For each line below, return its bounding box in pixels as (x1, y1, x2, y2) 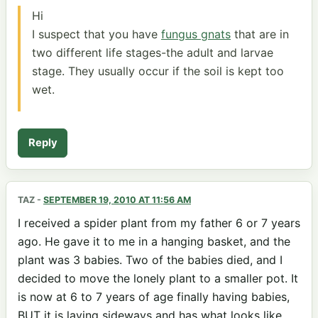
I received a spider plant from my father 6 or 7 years (18, 215, 300, 230)
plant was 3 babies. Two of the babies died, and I (18, 252, 283, 267)
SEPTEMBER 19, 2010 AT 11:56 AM (43, 194, 191, 206)
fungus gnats (161, 27, 231, 42)
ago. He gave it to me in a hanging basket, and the (18, 234, 290, 248)
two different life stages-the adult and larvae (32, 45, 273, 60)
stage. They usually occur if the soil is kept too (32, 64, 284, 79)
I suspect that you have (32, 27, 161, 42)
